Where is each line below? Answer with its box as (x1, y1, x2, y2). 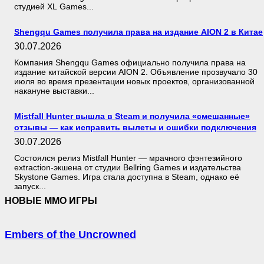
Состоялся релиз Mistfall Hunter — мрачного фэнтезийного (14, 153, 242, 163)
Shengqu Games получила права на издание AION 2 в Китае (14, 27, 263, 37)
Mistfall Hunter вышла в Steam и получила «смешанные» (14, 111, 250, 121)
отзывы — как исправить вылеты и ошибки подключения (14, 123, 256, 133)
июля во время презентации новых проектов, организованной (14, 77, 255, 87)
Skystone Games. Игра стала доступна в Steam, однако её (14, 172, 239, 182)
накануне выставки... (14, 86, 94, 96)
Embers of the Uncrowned (5, 229, 136, 241)
